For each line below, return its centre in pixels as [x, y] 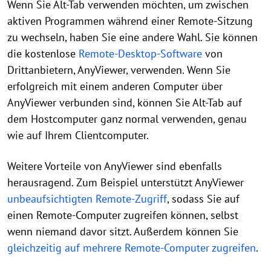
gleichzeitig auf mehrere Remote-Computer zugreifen [132, 247]
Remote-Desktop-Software [140, 53]
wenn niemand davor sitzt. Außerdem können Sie [123, 231]
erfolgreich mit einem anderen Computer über [115, 86]
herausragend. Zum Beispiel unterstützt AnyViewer [126, 182]
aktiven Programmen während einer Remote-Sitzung [130, 21]
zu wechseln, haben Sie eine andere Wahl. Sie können [132, 37]
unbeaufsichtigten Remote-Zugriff [87, 198]
